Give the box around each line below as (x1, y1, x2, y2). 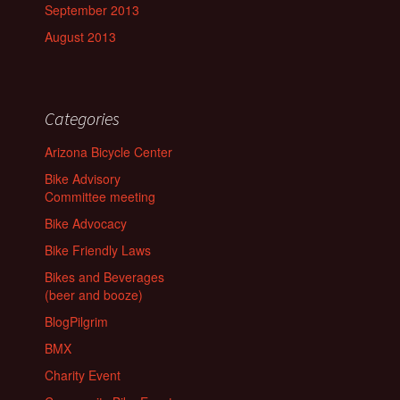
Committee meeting (45, 187, 155, 206)
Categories (45, 107, 120, 130)
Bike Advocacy (45, 214, 127, 233)
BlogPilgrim (45, 312, 108, 331)
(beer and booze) (45, 286, 143, 304)
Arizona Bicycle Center (45, 143, 172, 162)
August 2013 (45, 28, 116, 46)
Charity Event (45, 366, 121, 385)
